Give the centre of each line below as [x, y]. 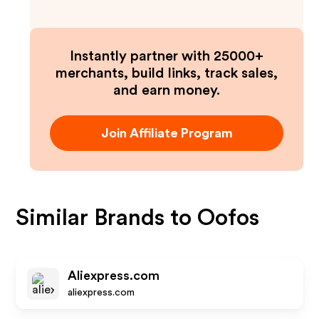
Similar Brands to [107, 218]
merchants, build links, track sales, [167, 73]
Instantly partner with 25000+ [167, 56]
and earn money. [167, 90]
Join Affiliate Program [167, 133]
